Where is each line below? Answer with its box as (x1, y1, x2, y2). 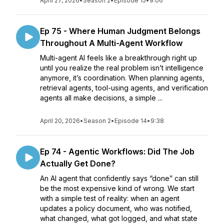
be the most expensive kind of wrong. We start (40, 184, 194, 192)
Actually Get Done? (40, 158, 115, 168)
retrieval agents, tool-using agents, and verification (40, 83, 208, 92)
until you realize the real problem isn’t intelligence (40, 63, 203, 72)
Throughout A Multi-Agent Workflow (40, 38, 182, 48)
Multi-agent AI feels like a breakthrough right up (40, 53, 197, 62)
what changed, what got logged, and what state (40, 214, 197, 222)
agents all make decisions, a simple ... (40, 93, 162, 102)
